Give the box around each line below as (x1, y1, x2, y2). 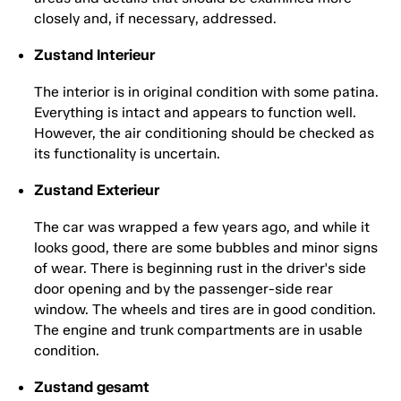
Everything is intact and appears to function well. (34, 104, 356, 122)
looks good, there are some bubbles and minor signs (34, 239, 378, 257)
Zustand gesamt (34, 378, 149, 397)
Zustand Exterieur (34, 181, 159, 200)
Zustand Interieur (34, 46, 155, 64)
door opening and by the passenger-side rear (34, 280, 333, 298)
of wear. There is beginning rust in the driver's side (34, 260, 366, 277)
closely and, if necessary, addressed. (34, 10, 277, 28)
